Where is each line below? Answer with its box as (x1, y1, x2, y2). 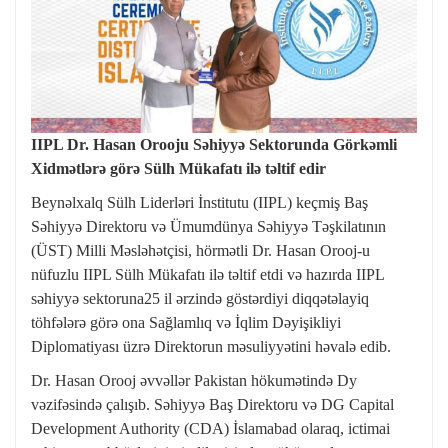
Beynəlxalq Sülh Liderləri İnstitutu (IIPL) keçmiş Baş (31, 193, 368, 211)
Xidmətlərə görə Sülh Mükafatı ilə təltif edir (31, 159, 326, 177)
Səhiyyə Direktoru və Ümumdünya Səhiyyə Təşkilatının (31, 217, 386, 235)
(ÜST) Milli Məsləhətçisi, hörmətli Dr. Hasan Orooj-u (31, 241, 370, 259)
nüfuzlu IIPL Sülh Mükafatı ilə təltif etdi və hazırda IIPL (31, 265, 384, 283)
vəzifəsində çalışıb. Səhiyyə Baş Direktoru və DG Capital (31, 395, 394, 413)
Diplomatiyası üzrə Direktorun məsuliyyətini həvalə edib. (31, 337, 391, 355)
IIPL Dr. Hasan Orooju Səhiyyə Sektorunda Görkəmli (31, 135, 397, 153)
